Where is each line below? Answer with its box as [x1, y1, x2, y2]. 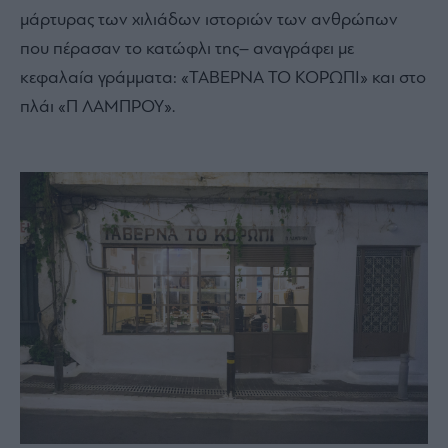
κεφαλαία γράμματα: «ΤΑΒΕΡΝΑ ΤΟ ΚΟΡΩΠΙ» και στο [20, 69, 426, 89]
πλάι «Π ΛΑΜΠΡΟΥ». [20, 98, 179, 118]
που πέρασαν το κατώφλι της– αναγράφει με [20, 40, 354, 60]
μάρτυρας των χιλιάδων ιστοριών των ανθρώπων [20, 11, 398, 31]
